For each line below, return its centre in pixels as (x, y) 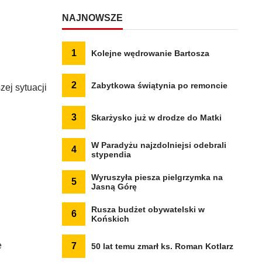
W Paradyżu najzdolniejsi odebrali (159, 145)
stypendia (111, 154)
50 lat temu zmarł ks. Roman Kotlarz (162, 246)
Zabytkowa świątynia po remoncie (159, 85)
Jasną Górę (114, 187)
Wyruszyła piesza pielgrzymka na (157, 177)
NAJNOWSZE (92, 18)
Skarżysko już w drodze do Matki (156, 118)
